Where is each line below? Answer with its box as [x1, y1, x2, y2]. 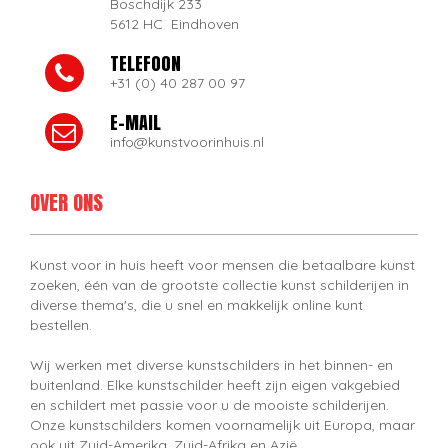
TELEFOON [109, 49, 181, 77]
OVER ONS [30, 186, 103, 218]
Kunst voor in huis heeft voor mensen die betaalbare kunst [30, 255, 415, 274]
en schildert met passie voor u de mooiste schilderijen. [30, 395, 389, 414]
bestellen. [30, 315, 92, 334]
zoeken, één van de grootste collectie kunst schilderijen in [30, 275, 409, 294]
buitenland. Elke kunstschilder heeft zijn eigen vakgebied [30, 375, 400, 394]
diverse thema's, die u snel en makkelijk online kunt [30, 295, 363, 314]
